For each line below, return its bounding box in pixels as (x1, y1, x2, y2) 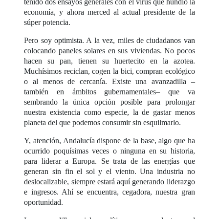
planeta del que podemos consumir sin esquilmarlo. (24, 118, 183, 127)
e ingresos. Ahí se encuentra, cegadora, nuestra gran (24, 188, 195, 197)
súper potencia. (24, 18, 71, 27)
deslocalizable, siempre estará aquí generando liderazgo (24, 177, 195, 186)
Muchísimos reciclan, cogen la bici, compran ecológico (24, 67, 195, 76)
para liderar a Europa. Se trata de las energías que (24, 157, 195, 166)
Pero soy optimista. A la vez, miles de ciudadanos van (24, 36, 195, 45)
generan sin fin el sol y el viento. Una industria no (24, 167, 195, 176)
